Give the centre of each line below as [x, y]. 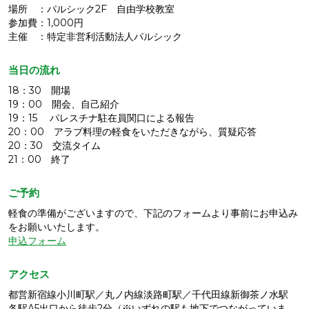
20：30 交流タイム [54, 145]
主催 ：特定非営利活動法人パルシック [95, 36]
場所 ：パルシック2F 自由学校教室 [91, 9]
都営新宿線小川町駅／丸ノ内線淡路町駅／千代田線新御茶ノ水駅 [148, 294]
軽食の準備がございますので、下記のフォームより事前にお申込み [153, 213]
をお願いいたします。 [57, 227]
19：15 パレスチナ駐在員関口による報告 [101, 118]
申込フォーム [37, 240]
